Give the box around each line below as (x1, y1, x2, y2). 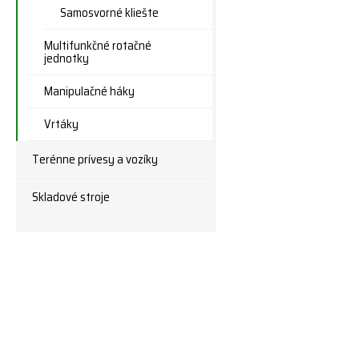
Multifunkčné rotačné (44, 36, 151, 55)
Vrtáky (44, 115, 79, 134)
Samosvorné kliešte (60, 3, 159, 22)
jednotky (44, 49, 89, 68)
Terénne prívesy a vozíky (32, 150, 158, 169)
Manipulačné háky (44, 82, 135, 101)
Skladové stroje (32, 188, 110, 207)
